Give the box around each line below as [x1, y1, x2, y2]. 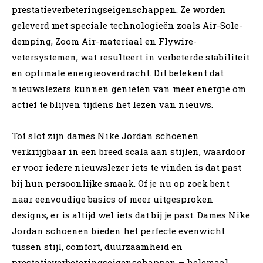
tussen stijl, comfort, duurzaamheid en [12, 240, 183, 252]
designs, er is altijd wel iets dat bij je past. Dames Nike [12, 208, 250, 221]
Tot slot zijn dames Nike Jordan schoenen [12, 129, 199, 141]
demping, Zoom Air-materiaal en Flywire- [12, 35, 197, 47]
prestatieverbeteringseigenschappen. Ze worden [12, 3, 226, 15]
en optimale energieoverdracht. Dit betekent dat [12, 66, 224, 79]
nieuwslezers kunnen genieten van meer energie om [12, 82, 246, 95]
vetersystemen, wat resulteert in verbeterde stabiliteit [12, 50, 249, 63]
